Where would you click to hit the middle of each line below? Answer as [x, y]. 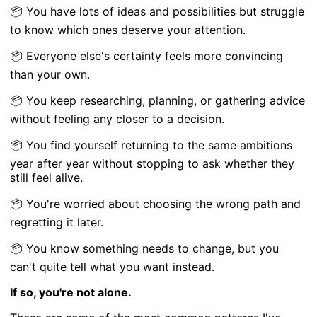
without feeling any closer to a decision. [117, 119]
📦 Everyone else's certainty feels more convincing [147, 56]
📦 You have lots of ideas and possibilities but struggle [157, 11]
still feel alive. [47, 177]
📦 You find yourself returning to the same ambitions [151, 145]
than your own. [50, 74]
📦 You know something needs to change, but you [145, 248]
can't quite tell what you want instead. [113, 266]
